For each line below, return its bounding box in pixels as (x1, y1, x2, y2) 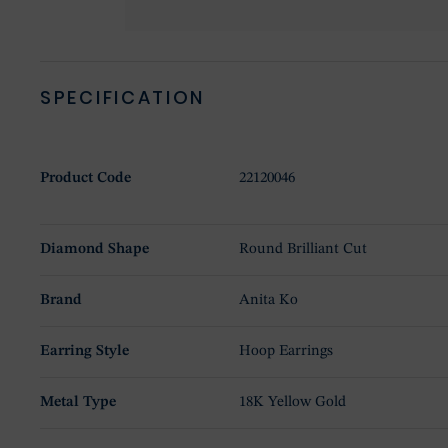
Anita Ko (239, 293, 299, 309)
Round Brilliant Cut (239, 242, 368, 258)
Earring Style (40, 344, 129, 360)
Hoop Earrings (239, 344, 334, 360)
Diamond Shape (40, 242, 149, 258)
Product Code (40, 171, 131, 187)
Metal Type (40, 395, 116, 411)
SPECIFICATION (40, 85, 206, 111)
